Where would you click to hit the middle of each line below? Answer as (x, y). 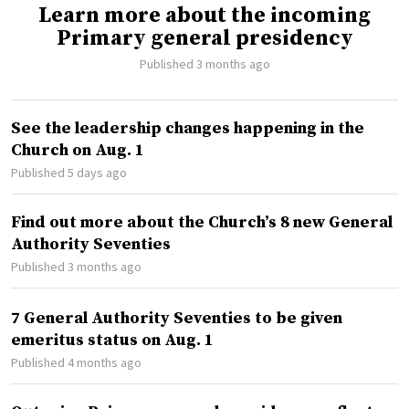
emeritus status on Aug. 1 (112, 340)
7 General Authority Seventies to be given (177, 318)
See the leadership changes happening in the (188, 128)
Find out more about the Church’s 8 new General (202, 222)
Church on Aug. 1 (78, 150)
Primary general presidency (204, 38)
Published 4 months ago (76, 362)
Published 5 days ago (69, 172)
